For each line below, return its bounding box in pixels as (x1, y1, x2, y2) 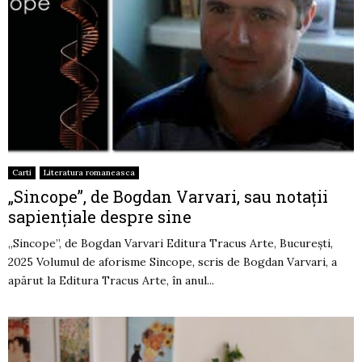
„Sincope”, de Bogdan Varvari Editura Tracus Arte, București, (8, 236, 333, 251)
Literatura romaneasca (44, 167, 135, 179)
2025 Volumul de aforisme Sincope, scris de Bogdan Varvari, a (8, 255, 337, 270)
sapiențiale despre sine (8, 206, 192, 228)
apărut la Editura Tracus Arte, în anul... (8, 273, 214, 288)
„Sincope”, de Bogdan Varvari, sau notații (8, 186, 328, 208)
